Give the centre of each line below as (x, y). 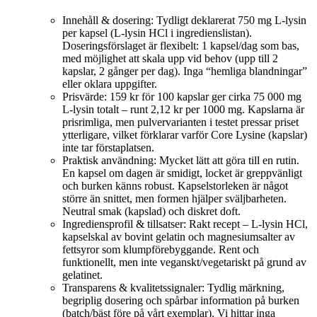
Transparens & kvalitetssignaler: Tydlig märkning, (173, 287)
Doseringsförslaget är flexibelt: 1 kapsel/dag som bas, (181, 45)
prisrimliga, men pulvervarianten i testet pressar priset (180, 122)
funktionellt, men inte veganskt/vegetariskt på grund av (184, 262)
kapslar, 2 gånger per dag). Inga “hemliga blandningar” (185, 71)
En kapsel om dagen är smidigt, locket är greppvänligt (182, 173)
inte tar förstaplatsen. (108, 147)
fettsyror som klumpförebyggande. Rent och (161, 249)
